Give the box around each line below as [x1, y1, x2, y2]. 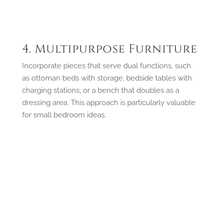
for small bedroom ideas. [22, 110, 106, 119]
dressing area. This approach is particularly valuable [22, 98, 195, 107]
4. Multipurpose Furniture [22, 41, 197, 57]
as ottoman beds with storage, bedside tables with [22, 73, 192, 82]
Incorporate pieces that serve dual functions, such [22, 61, 191, 70]
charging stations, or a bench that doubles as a [22, 85, 179, 95]
